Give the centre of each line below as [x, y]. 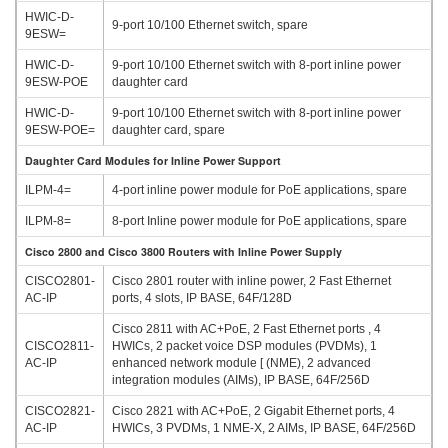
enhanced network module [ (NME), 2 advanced [241, 362]
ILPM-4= [48, 189]
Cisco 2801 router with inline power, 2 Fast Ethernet [251, 280]
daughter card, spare [168, 129]
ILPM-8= [48, 220]
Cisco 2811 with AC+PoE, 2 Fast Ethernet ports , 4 [246, 328]
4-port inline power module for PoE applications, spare [259, 189]
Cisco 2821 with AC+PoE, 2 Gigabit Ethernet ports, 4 [253, 410]
